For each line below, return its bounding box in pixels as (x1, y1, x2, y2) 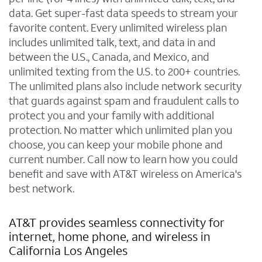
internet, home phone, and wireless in (9, 229, 211, 246)
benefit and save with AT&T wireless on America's (9, 167, 242, 182)
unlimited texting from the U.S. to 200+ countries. (9, 64, 240, 80)
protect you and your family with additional (9, 108, 214, 123)
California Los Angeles (9, 243, 127, 260)
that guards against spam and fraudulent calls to (9, 94, 239, 109)
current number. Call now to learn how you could (9, 152, 238, 167)
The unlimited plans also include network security (9, 79, 242, 94)
